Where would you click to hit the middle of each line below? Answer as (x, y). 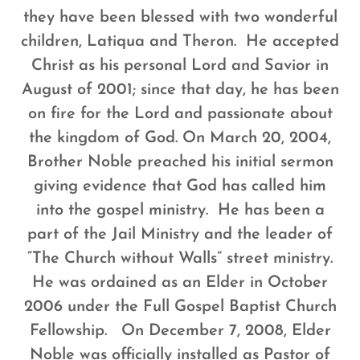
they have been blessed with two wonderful (180, 17)
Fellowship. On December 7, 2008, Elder (180, 331)
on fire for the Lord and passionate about (180, 114)
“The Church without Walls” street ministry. (180, 258)
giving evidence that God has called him (180, 186)
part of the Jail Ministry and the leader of (180, 234)
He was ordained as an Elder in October (180, 282)
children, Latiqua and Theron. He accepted (180, 41)
